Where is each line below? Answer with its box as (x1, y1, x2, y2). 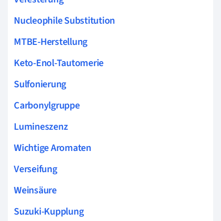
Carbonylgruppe (14, 98, 80, 112)
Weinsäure (14, 183, 57, 197)
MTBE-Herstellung (14, 35, 88, 49)
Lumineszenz (14, 119, 68, 134)
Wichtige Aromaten (14, 141, 91, 155)
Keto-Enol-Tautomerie (14, 56, 104, 70)
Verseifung (14, 162, 57, 176)
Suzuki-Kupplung (14, 204, 84, 219)
